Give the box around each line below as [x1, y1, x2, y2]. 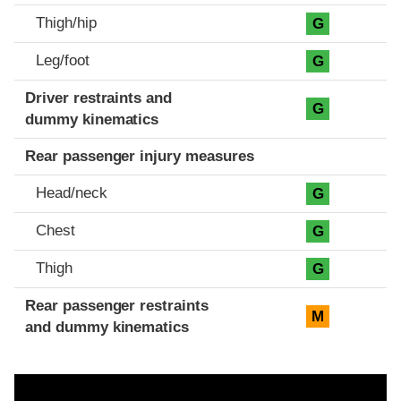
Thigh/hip [36, 14, 97, 32]
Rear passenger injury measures [25, 148, 254, 166]
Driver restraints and [25, 90, 173, 107]
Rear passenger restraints [25, 297, 209, 315]
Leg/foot [36, 52, 90, 70]
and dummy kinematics [25, 319, 190, 337]
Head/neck [36, 184, 107, 202]
